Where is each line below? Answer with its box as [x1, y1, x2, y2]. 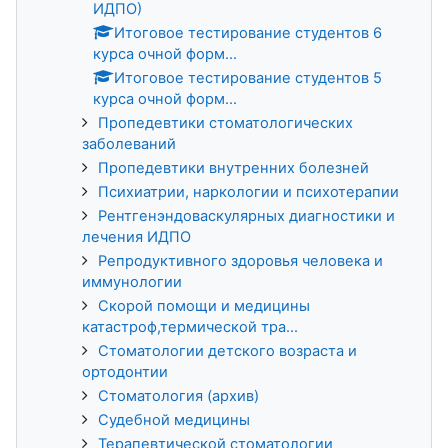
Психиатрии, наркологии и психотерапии [98, 182, 399, 201]
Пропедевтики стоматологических [98, 113, 353, 132]
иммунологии [82, 272, 182, 291]
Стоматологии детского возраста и [98, 341, 357, 360]
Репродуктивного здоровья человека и [98, 251, 383, 270]
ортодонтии [82, 362, 168, 381]
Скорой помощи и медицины [98, 296, 310, 315]
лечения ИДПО [82, 227, 191, 246]
